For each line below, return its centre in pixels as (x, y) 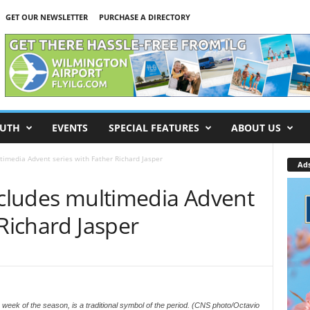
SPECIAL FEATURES (154, 128)
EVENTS (70, 128)
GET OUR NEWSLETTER (46, 17)
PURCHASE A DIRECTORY (144, 17)
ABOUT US (256, 128)
